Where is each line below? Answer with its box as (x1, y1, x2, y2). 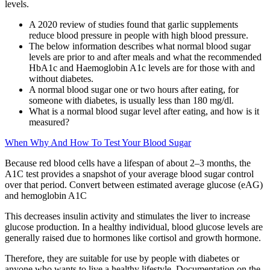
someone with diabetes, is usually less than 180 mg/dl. (29, 95, 234, 106)
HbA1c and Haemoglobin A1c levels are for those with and (29, 63, 255, 74)
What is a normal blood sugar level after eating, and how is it (29, 106, 259, 117)
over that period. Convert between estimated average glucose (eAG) (5, 180, 263, 190)
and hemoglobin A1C (5, 190, 87, 201)
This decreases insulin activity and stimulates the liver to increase (5, 211, 250, 222)
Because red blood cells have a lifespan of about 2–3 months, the (5, 158, 251, 169)
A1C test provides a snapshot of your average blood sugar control (5, 169, 254, 180)
